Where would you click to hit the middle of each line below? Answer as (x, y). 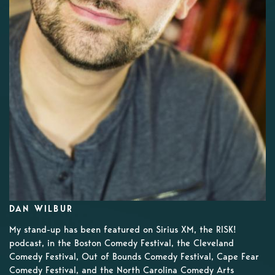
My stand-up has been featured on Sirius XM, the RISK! (123, 230)
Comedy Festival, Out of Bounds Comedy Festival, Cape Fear (134, 257)
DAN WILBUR (41, 209)
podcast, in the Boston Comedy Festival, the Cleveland (122, 243)
